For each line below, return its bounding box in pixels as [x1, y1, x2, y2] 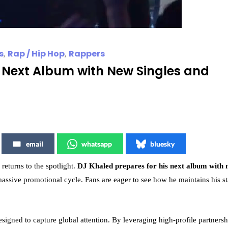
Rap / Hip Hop [8, 48, 65, 60]
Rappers [69, 48, 105, 60]
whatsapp [81, 139, 112, 148]
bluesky [150, 139, 175, 148]
